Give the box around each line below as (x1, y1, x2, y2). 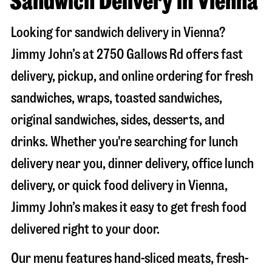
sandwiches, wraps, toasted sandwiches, (11, 90, 222, 105)
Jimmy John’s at (11, 47, 97, 61)
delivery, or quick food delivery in (11, 178, 188, 192)
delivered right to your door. (11, 222, 160, 236)
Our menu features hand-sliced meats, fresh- (11, 251, 249, 265)
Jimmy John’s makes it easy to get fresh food (11, 200, 246, 214)
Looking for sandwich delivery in (11, 25, 183, 39)
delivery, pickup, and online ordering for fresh (11, 69, 253, 83)
